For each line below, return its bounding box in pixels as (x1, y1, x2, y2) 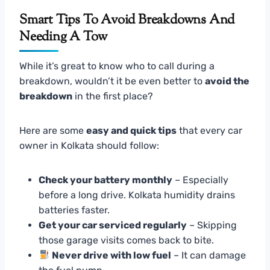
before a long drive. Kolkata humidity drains (39, 189, 235, 201)
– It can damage (171, 249, 246, 261)
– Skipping (187, 219, 237, 231)
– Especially (172, 174, 228, 186)
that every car (177, 124, 242, 136)
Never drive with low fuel (52, 249, 172, 261)
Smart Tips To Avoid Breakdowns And (19, 10, 235, 30)
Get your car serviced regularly (39, 219, 187, 231)
